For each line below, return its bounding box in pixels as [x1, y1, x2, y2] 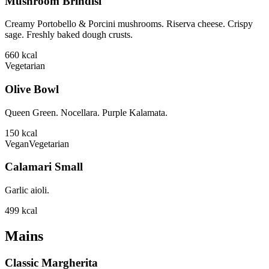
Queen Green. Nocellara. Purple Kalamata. [5, 107, 168, 118]
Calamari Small [5, 160, 83, 174]
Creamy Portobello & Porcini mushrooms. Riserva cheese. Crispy [5, 19, 253, 29]
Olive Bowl [5, 82, 59, 95]
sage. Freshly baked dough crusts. [5, 29, 133, 40]
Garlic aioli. [5, 185, 49, 196]
